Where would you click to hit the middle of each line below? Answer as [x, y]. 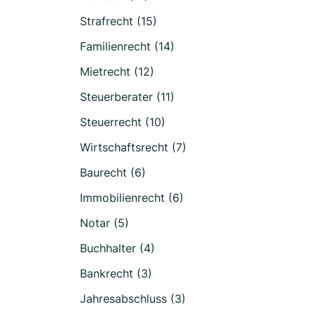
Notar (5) [104, 223]
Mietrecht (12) [117, 71]
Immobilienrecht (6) [132, 198]
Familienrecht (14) [127, 46]
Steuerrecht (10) [123, 122]
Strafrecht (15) [118, 21]
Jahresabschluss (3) [133, 299]
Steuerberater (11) [127, 97]
